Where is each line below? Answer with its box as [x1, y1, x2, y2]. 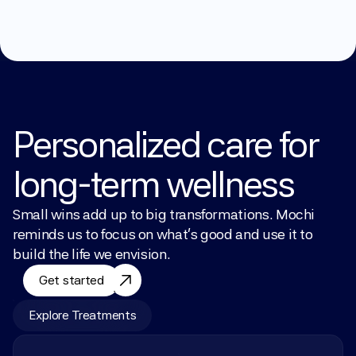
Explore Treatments [29, 308, 137, 323]
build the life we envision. [13, 246, 171, 262]
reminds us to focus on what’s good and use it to [13, 226, 313, 242]
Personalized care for [13, 122, 319, 166]
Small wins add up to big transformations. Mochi [13, 206, 315, 222]
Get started [39, 273, 104, 288]
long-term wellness [13, 162, 294, 206]
